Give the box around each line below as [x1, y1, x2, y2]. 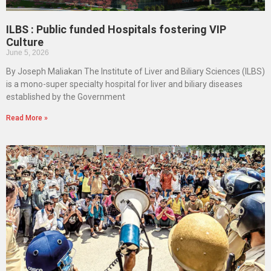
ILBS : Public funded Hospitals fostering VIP [6, 23, 226, 36]
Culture [6, 36, 44, 49]
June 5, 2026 [6, 48, 49, 57]
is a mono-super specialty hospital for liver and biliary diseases [6, 79, 243, 90]
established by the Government [6, 92, 125, 102]
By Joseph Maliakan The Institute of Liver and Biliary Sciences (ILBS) [6, 67, 265, 77]
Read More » [6, 114, 48, 123]
